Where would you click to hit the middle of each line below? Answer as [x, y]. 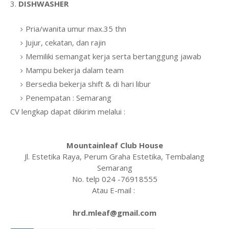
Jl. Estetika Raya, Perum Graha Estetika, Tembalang [114, 156]
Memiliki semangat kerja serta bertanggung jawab [113, 56]
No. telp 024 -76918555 [114, 179]
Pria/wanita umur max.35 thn [77, 29]
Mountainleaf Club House [114, 145]
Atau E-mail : [114, 190]
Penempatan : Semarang [68, 98]
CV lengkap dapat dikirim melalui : [68, 111]
